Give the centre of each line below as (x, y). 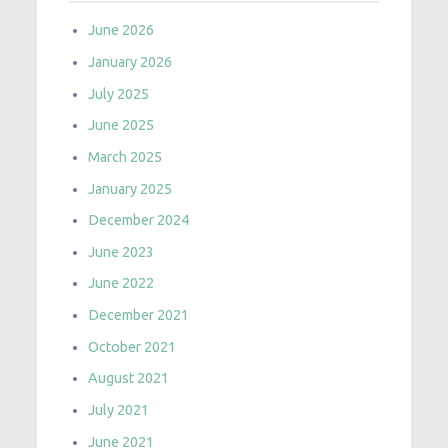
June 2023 (121, 251)
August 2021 (129, 378)
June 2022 (121, 283)
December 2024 (139, 220)
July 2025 (119, 93)
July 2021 (119, 409)
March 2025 (125, 156)
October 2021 (132, 346)
